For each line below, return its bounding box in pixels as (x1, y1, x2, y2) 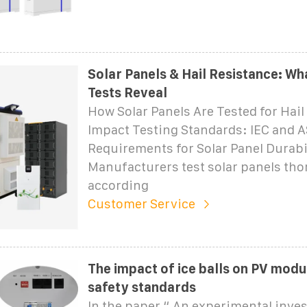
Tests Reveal (87, 85, 167, 100)
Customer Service (87, 196, 195, 211)
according (87, 177, 149, 193)
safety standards (87, 280, 196, 295)
